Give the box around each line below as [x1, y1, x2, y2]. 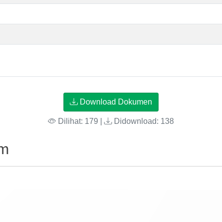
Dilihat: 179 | [56, 117, 104, 125]
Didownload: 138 [112, 117, 174, 125]
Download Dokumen [78, 98, 152, 106]
